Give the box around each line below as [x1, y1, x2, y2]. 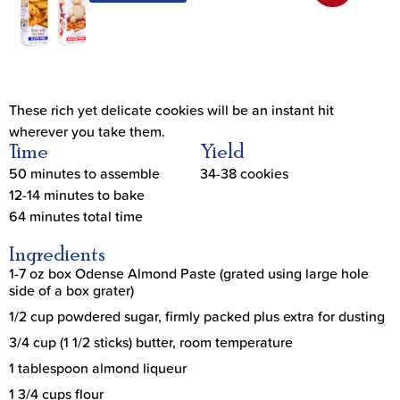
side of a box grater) [9, 280, 134, 301]
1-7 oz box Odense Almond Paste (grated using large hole [9, 263, 369, 284]
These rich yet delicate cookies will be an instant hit [9, 100, 334, 121]
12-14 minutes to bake [9, 185, 145, 205]
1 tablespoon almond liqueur [9, 358, 187, 379]
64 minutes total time [9, 206, 143, 227]
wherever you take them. [9, 121, 165, 142]
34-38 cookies [200, 163, 288, 184]
